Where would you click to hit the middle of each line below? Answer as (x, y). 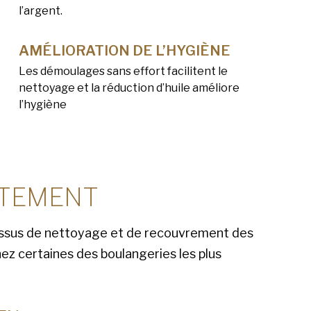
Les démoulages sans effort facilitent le (123, 72)
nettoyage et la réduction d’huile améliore (129, 88)
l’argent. (40, 11)
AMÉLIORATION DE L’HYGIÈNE (124, 51)
